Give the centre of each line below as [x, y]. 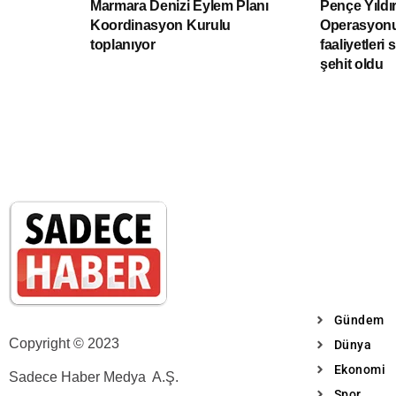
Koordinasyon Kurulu [160, 25]
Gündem [359, 320]
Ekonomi [359, 369]
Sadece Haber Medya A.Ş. [94, 377]
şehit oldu [351, 64]
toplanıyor [123, 44]
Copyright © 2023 [66, 343]
